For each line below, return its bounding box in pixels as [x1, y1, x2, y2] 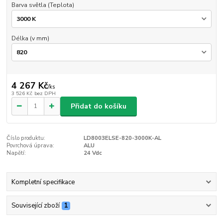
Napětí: [6, 149, 26, 157]
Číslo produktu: [6, 134, 46, 142]
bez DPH [34, 89, 56, 97]
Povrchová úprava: [6, 142, 55, 150]
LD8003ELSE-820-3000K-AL [83, 134, 161, 142]
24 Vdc [83, 149, 102, 157]
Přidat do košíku [71, 101, 126, 111]
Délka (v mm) [11, 34, 49, 42]
